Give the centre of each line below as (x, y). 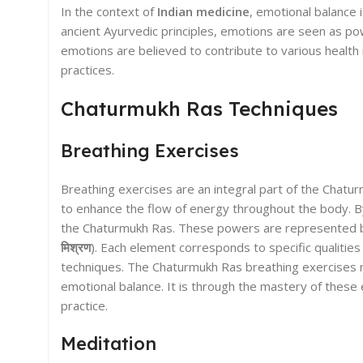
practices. (88, 69)
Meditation (109, 343)
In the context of (109, 11)
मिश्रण (76, 247)
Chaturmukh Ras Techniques (199, 108)
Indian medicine (203, 11)
